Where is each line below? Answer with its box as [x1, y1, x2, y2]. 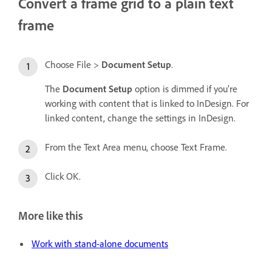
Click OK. [45, 170, 81, 183]
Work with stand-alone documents [32, 237, 168, 250]
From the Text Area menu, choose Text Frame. [45, 141, 227, 154]
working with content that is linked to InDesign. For [45, 97, 249, 110]
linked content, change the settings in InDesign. [45, 112, 236, 124]
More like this [18, 209, 83, 223]
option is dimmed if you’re [132, 83, 237, 95]
